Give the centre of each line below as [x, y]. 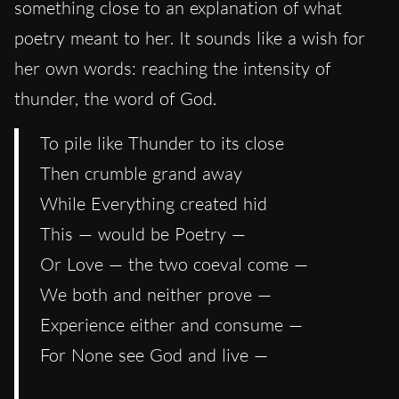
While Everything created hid [154, 203]
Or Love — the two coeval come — [174, 264]
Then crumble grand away [141, 173]
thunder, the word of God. [115, 98]
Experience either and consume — [171, 324]
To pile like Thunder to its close [162, 142]
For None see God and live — [154, 354]
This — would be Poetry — [143, 233]
